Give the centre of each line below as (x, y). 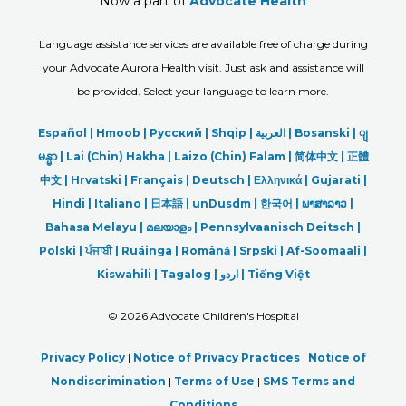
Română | (210, 250)
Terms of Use (214, 381)
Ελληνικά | (282, 179)
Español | (67, 132)
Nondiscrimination (108, 381)
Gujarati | (338, 179)
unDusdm (222, 203)
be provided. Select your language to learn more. (203, 91)
